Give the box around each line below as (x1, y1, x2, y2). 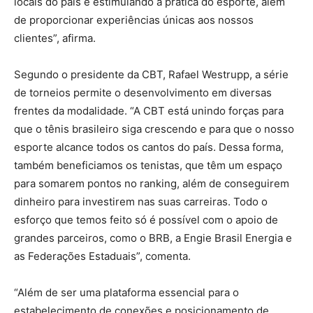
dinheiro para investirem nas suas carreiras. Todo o (14, 194, 268, 208)
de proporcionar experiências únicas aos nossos (14, 13, 254, 27)
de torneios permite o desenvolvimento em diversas (14, 85, 272, 99)
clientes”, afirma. (14, 31, 96, 45)
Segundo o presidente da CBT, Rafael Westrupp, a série (14, 67, 289, 81)
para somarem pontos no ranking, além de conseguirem (14, 176, 289, 190)
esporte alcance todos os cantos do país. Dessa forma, (14, 140, 284, 154)
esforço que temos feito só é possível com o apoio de (14, 212, 278, 226)
